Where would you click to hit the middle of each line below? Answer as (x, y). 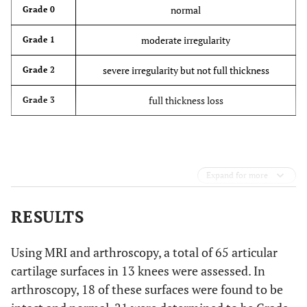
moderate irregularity (186, 40)
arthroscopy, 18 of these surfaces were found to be (147, 289)
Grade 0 (39, 9)
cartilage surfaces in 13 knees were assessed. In (138, 271)
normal (186, 10)
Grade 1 (39, 39)
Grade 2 (39, 70)
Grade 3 (39, 100)
